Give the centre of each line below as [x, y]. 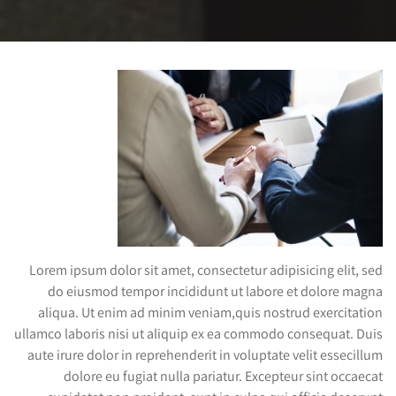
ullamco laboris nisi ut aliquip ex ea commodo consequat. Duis [198, 333]
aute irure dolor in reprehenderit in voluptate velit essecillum [205, 354]
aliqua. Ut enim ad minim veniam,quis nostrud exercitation [210, 312]
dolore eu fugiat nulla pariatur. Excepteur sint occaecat [223, 376]
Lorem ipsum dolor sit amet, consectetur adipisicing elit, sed [206, 270]
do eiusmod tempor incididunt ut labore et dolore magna [215, 291]
